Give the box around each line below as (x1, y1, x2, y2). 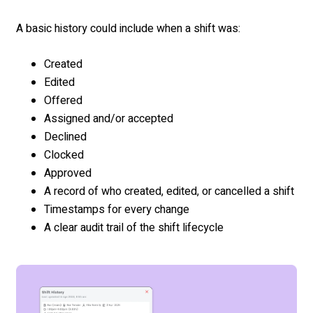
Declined (44, 128, 87, 145)
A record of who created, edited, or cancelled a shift (44, 182, 294, 200)
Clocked (44, 146, 84, 163)
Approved (44, 164, 92, 182)
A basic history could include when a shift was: (16, 20, 240, 37)
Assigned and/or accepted (44, 110, 173, 127)
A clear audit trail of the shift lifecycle (44, 219, 224, 236)
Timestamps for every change (44, 201, 189, 218)
